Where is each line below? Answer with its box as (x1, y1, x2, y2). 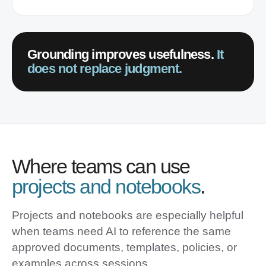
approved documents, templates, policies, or (12, 241, 237, 254)
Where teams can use (12, 155, 190, 178)
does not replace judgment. (27, 61, 182, 76)
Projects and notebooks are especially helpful (12, 209, 243, 221)
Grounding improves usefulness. (27, 47, 217, 62)
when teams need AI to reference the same (12, 225, 231, 237)
